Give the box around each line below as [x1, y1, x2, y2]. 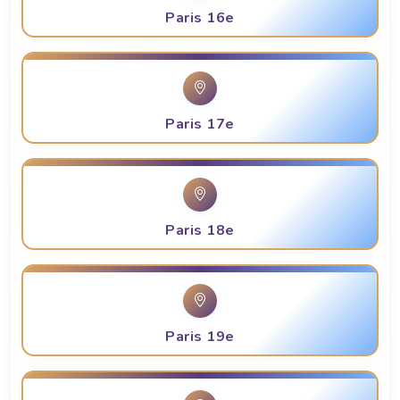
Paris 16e [165, 8, 235, 29]
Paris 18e [165, 221, 235, 241]
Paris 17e [165, 114, 235, 135]
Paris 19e [165, 327, 235, 347]
